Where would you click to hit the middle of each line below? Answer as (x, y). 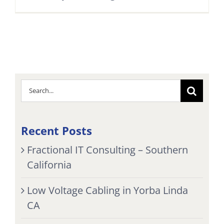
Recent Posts (56, 130)
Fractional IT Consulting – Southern (107, 149)
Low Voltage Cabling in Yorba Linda (107, 190)
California (49, 164)
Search (36, 86)
